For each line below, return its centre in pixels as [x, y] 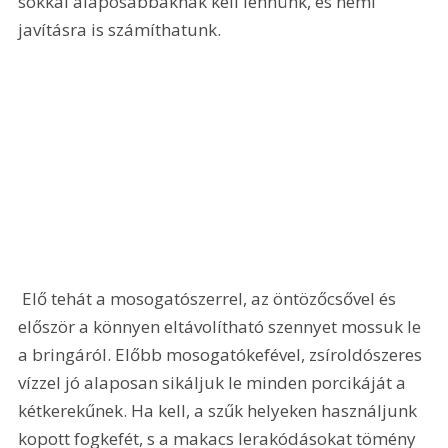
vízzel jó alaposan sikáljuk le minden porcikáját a [214, 382]
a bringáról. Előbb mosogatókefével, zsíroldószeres [222, 354]
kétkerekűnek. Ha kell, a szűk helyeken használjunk [220, 410]
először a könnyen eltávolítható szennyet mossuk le [222, 326]
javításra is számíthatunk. [120, 30]
